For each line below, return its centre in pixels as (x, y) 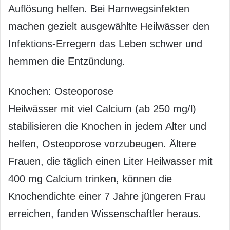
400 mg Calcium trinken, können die (90, 179)
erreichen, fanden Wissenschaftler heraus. (105, 214)
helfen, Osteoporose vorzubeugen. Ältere (102, 144)
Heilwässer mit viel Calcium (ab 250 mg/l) (102, 109)
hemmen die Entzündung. (67, 61)
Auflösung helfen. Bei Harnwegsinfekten (99, 9)
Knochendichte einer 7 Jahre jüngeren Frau (107, 196)
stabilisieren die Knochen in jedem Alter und (107, 126)
